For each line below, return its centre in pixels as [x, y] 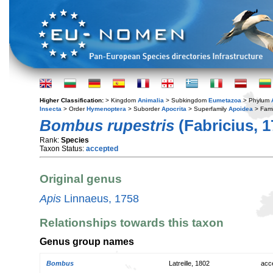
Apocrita [174, 109]
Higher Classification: [73, 100]
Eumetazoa [225, 100]
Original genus [81, 179]
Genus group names [87, 242]
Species [75, 140]
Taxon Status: [63, 149]
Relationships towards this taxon [132, 222]
